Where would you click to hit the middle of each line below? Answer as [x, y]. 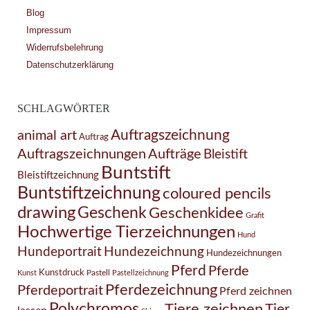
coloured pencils [217, 194]
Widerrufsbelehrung [64, 48]
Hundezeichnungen [244, 254]
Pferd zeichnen [255, 292]
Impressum [48, 30]
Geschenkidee [196, 213]
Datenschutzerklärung [70, 65]
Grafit [255, 216]
